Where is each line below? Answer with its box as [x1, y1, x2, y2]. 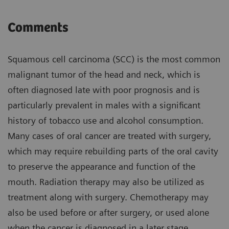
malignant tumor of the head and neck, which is [8, 69, 200, 80]
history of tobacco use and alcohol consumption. [8, 115, 203, 126]
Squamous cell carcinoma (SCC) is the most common [8, 54, 220, 65]
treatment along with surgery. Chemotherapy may [8, 192, 209, 203]
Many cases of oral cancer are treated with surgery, [8, 130, 211, 142]
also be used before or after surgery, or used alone [8, 207, 209, 218]
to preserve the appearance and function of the [8, 161, 195, 172]
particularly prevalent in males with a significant [8, 100, 200, 111]
